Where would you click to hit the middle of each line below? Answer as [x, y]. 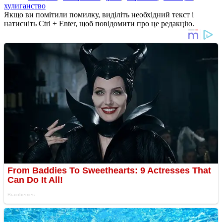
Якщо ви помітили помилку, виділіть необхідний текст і [99, 14]
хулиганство [25, 5]
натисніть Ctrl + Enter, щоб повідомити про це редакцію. [99, 23]
